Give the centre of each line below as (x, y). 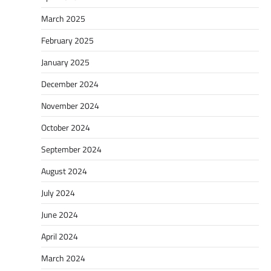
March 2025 (63, 18)
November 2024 (70, 105)
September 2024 (71, 149)
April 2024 (60, 236)
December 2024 (70, 83)
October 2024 (66, 127)
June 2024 (60, 214)
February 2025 (67, 40)
